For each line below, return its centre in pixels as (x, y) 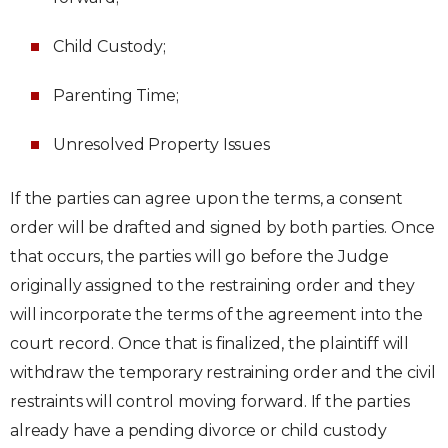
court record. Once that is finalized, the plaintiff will (210, 343)
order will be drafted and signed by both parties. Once (222, 227)
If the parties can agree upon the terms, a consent (206, 198)
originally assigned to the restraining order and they (212, 285)
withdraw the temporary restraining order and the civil (223, 372)
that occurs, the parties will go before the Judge (200, 256)
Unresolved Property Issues (161, 144)
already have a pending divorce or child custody (198, 430)
